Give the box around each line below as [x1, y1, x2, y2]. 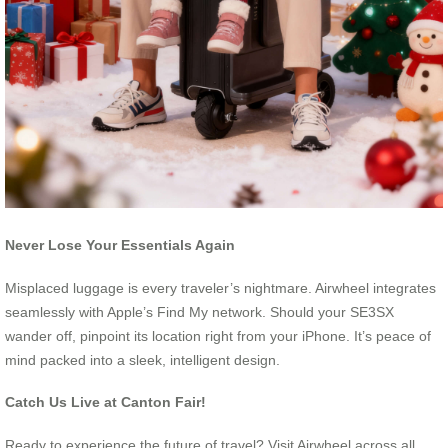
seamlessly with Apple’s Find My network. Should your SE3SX [5, 303, 394, 320]
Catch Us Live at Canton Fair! [5, 394, 206, 411]
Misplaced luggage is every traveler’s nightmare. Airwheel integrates [5, 279, 436, 296]
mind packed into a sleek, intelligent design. [5, 351, 280, 368]
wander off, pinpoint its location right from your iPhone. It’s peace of [5, 327, 431, 344]
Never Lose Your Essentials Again [5, 237, 235, 254]
